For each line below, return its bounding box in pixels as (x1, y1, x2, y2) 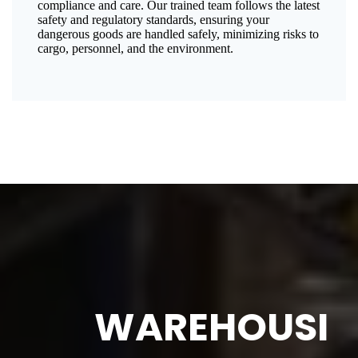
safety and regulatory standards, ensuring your (38, 13, 269, 27)
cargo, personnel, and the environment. (38, 42, 233, 56)
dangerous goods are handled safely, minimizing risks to (38, 27, 319, 42)
